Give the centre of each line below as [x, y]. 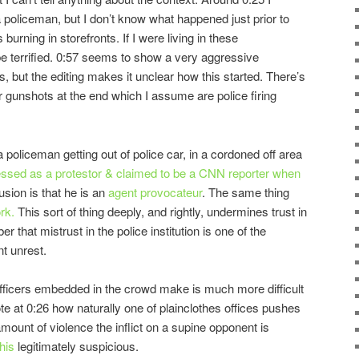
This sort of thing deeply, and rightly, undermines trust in [161, 211]
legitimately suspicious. [77, 346]
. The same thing [246, 192]
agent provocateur [155, 192]
